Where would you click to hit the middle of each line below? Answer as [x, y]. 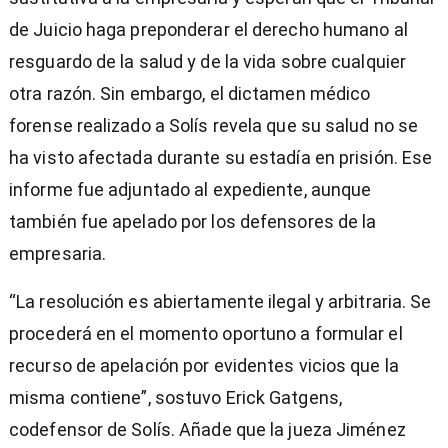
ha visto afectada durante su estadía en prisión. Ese [221, 158]
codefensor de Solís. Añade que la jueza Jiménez [207, 430]
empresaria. [58, 254]
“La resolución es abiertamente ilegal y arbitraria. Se [220, 302]
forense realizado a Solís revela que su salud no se [214, 126]
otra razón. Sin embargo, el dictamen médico [190, 94]
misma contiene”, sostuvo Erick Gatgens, [175, 398]
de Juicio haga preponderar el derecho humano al [208, 30]
